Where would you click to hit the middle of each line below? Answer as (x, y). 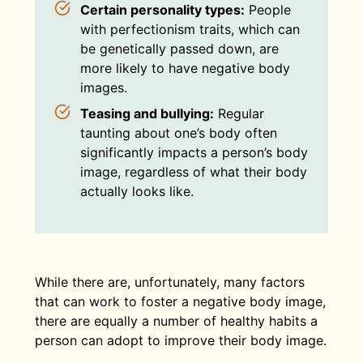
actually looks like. (137, 192)
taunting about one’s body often (178, 133)
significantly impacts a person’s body (194, 153)
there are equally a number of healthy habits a (176, 321)
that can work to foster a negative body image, (180, 302)
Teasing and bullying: (147, 114)
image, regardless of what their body (193, 172)
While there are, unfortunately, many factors (169, 282)
